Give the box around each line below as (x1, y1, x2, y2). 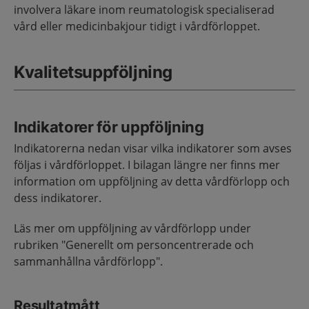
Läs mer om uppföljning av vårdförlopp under (14, 220, 251, 236)
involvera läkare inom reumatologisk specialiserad (14, 1, 275, 17)
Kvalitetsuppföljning (14, 61, 172, 82)
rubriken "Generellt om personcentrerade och (14, 237, 254, 252)
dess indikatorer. (14, 190, 101, 206)
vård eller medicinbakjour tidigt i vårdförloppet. (14, 18, 260, 34)
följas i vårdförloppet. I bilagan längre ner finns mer (14, 157, 280, 172)
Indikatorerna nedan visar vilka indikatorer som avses (14, 140, 292, 156)
